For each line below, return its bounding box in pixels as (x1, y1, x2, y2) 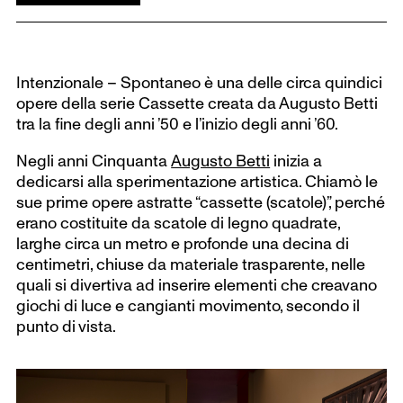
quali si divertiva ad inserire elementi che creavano (16, 274, 378, 294)
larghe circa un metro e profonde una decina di (16, 233, 350, 253)
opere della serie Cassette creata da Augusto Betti (16, 93, 379, 112)
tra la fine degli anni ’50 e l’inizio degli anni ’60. (16, 113, 339, 133)
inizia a (270, 150, 323, 170)
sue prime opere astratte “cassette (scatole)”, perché (16, 192, 386, 211)
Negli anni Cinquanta (16, 150, 172, 170)
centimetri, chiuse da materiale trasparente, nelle (16, 254, 366, 273)
